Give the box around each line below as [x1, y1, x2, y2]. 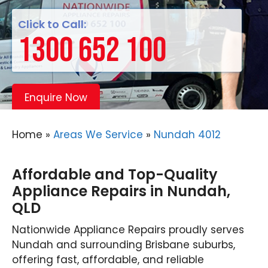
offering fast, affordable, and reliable [12, 252, 204, 267]
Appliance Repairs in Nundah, [12, 181, 230, 201]
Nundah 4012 [154, 127, 221, 142]
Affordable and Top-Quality [12, 165, 218, 184]
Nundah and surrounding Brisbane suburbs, [12, 237, 235, 252]
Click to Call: [18, 17, 86, 32]
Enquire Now [25, 90, 87, 105]
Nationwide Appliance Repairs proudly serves [12, 223, 244, 237]
